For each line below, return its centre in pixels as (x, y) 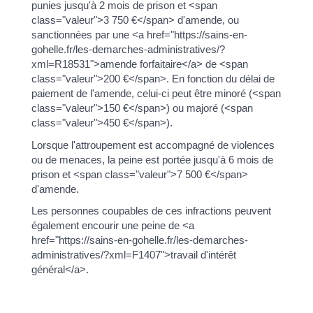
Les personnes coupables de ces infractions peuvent (151, 211)
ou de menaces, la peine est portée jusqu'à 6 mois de (152, 159)
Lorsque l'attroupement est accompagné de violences (153, 145)
